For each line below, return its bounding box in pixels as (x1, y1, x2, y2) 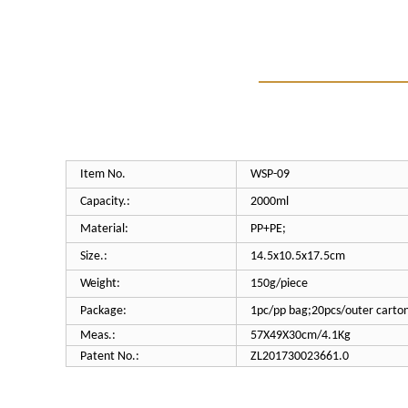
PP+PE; (250, 222, 286, 236)
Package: (80, 304, 127, 318)
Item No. (80, 168, 126, 181)
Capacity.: (80, 195, 130, 209)
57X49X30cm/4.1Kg (250, 329, 351, 342)
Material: (80, 222, 128, 236)
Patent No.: (80, 350, 139, 363)
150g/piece (250, 277, 308, 291)
